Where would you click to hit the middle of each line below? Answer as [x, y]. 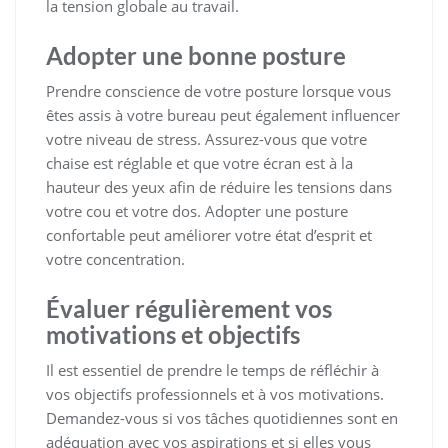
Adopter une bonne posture [196, 55]
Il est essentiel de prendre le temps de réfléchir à [212, 369]
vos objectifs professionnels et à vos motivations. [215, 393]
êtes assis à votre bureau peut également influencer [223, 114]
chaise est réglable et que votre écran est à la [199, 162]
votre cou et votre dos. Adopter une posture [197, 210]
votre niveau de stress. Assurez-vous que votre [206, 138]
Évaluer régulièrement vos [189, 308]
